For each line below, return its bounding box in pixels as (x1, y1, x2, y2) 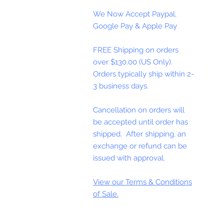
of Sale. (93, 189, 118, 198)
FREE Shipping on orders (93, 45, 178, 54)
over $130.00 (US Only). (93, 57, 174, 66)
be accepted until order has (93, 117, 188, 126)
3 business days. (93, 81, 148, 90)
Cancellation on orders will (93, 105, 184, 114)
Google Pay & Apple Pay (93, 21, 177, 30)
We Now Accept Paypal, (93, 9, 176, 18)
